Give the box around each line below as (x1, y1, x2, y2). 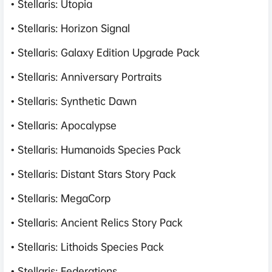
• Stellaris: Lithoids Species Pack (11, 239, 164, 253)
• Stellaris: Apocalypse (11, 118, 117, 132)
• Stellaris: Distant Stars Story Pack (11, 166, 176, 180)
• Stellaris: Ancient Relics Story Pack (11, 215, 183, 229)
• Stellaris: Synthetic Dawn (11, 93, 137, 107)
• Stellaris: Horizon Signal (11, 21, 130, 35)
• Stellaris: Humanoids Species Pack (11, 142, 181, 156)
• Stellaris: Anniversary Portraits (11, 69, 161, 83)
